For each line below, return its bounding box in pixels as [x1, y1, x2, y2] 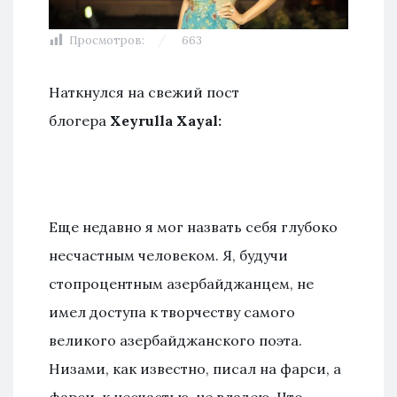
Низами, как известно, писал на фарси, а [49, 359, 341, 378]
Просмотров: [69, 32, 144, 48]
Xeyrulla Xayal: [110, 111, 222, 129]
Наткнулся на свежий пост [49, 82, 239, 101]
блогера [49, 111, 110, 129]
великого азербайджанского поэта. [49, 331, 302, 349]
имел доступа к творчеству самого [49, 302, 295, 321]
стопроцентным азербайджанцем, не [49, 274, 314, 292]
